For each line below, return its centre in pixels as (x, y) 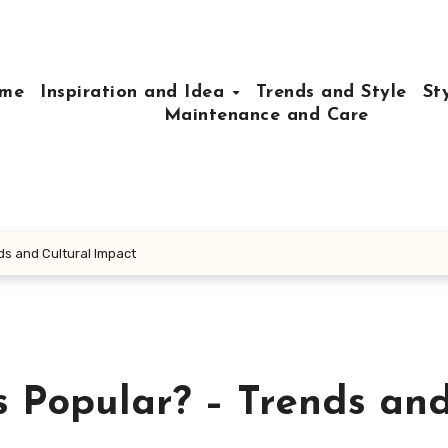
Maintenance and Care (266, 115)
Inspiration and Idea (135, 92)
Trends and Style (331, 92)
